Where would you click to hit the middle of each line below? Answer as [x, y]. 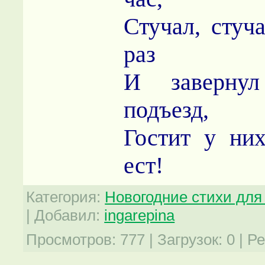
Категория [62, 197]
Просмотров [69, 239]
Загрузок [188, 239]
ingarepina [140, 215]
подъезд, [167, 109]
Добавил [65, 215]
